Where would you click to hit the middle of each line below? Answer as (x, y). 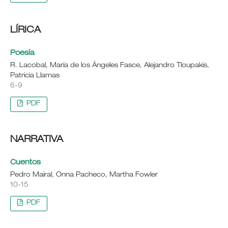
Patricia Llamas (35, 76)
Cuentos (25, 163)
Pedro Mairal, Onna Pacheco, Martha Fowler (84, 175)
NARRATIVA (36, 140)
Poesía (22, 53)
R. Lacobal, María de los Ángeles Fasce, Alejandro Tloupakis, (109, 66)
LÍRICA (25, 30)
